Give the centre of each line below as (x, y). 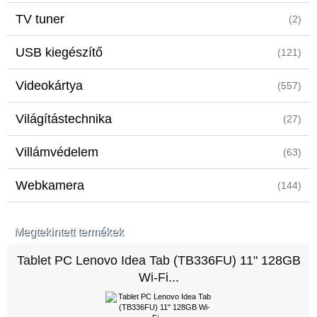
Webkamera (50, 185)
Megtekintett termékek (69, 232)
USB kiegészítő (59, 52)
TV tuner (40, 19)
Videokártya (49, 86)
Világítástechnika (64, 119)
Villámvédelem (57, 152)
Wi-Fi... (158, 277)
